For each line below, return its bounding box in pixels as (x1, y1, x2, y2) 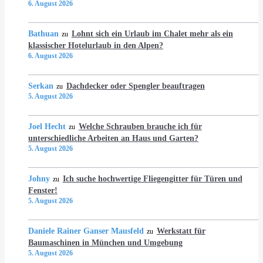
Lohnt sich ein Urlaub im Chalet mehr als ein (71, 29, 233, 39)
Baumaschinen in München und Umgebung (28, 238, 183, 248)
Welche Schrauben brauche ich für (78, 122, 202, 131)
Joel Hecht (28, 122, 66, 131)
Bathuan (28, 29, 59, 39)
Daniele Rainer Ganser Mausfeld (28, 226, 144, 236)
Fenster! (28, 186, 58, 195)
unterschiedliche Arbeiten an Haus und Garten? (28, 133, 198, 143)
